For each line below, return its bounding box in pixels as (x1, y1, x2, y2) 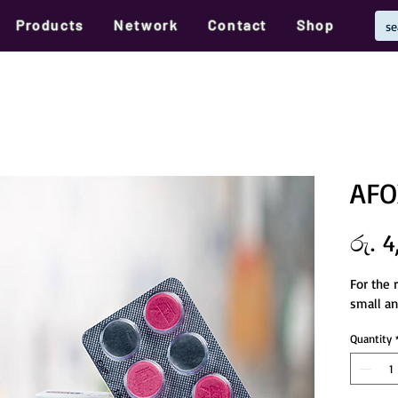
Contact (207, 16, 267, 33)
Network (114, 16, 179, 33)
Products (16, 16, 84, 33)
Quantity (350, 331, 392, 346)
